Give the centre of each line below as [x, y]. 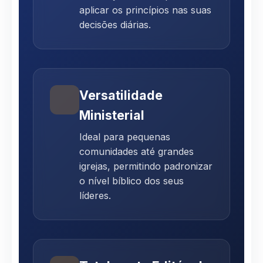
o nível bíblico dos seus [131, 181]
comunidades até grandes [136, 151]
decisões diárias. [115, 24]
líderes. [95, 195]
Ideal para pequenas [125, 136]
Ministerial [112, 115]
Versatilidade [121, 95]
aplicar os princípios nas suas [145, 10]
